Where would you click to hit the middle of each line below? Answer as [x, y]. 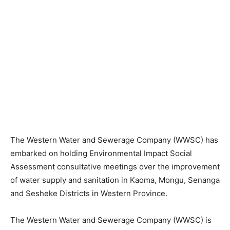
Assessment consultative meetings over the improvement [115, 167]
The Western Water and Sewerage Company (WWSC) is [111, 220]
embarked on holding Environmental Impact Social [101, 154]
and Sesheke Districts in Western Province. [89, 194]
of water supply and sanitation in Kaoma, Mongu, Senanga [115, 180]
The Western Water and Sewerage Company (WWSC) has [114, 140]
